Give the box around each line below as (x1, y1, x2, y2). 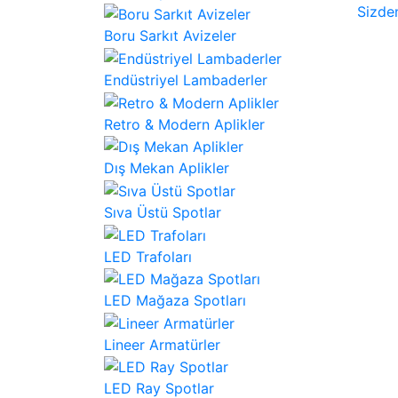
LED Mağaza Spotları (104, 291, 246, 310)
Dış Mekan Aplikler (104, 159, 229, 178)
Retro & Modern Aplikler (104, 115, 265, 133)
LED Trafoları (104, 247, 192, 266)
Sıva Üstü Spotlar (104, 203, 221, 221)
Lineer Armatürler (104, 335, 220, 354)
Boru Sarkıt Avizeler (104, 27, 236, 45)
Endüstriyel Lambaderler (104, 70, 267, 89)
